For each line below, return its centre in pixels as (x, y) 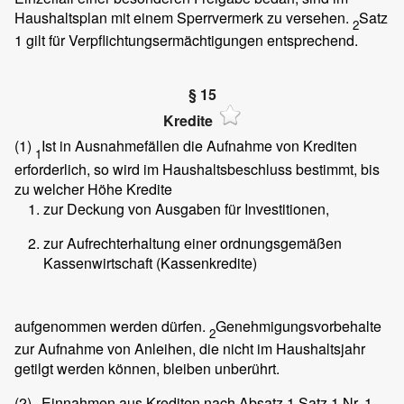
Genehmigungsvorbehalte (298, 326)
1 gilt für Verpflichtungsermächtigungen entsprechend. (186, 41)
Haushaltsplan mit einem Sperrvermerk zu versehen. (184, 17)
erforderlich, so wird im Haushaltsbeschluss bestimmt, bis (197, 169)
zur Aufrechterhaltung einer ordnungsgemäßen (193, 243)
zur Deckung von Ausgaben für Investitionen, (186, 208)
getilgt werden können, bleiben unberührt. (147, 368)
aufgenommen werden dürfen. (112, 326)
